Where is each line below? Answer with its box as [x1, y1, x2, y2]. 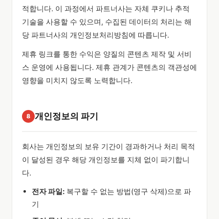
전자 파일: [32, 187, 65, 196]
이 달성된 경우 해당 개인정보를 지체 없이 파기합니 [22, 155, 190, 164]
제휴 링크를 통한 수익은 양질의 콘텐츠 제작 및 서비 [22, 49, 192, 59]
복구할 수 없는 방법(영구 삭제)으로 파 [65, 187, 191, 196]
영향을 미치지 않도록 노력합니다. [22, 76, 132, 85]
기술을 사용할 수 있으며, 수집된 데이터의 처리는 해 [22, 17, 192, 26]
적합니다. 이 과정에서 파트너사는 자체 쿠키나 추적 [22, 4, 190, 13]
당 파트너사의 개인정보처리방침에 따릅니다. [22, 30, 169, 40]
